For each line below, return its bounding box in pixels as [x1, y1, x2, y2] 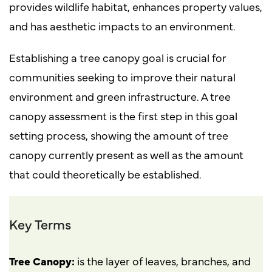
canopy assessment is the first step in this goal [9, 107, 237, 123]
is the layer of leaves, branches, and [75, 253, 251, 268]
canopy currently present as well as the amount [9, 146, 243, 162]
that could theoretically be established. [9, 166, 202, 182]
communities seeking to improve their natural [9, 69, 236, 84]
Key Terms [9, 214, 71, 233]
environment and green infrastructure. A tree [9, 88, 231, 104]
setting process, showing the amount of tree [9, 127, 228, 143]
